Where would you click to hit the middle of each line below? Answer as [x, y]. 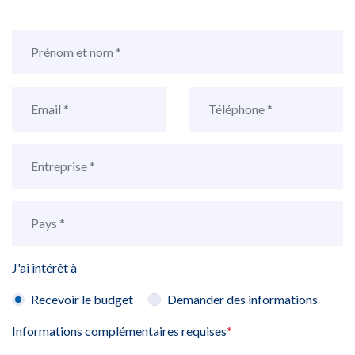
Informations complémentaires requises [119, 330]
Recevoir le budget [82, 299]
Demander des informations [242, 299]
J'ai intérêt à [44, 267]
